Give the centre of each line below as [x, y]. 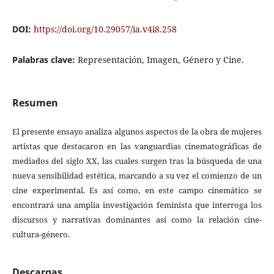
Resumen [35, 103]
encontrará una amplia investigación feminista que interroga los [137, 205]
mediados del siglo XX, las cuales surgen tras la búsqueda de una [137, 161]
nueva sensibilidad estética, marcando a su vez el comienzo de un [137, 176]
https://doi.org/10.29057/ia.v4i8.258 [105, 29]
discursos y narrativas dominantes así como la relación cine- [137, 220]
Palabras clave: [45, 60]
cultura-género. [41, 235]
